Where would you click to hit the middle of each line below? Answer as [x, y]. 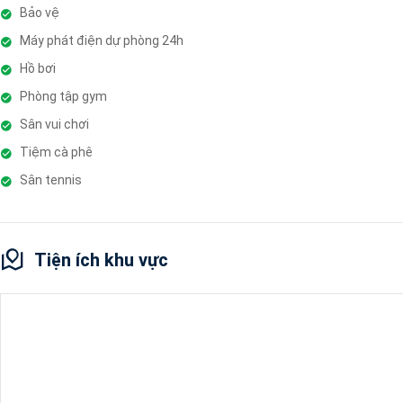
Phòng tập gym [63, 96]
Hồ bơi [38, 68]
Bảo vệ [40, 12]
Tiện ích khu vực [101, 260]
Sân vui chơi [54, 124]
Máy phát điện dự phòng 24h [102, 40]
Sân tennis [51, 179]
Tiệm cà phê [56, 152]
